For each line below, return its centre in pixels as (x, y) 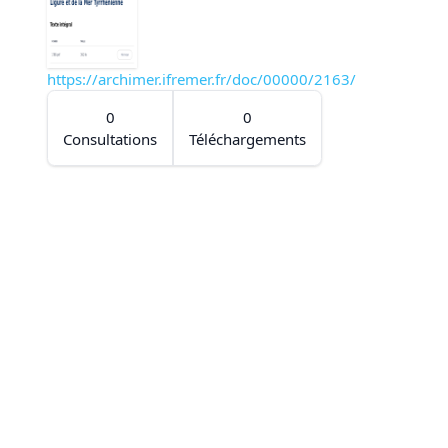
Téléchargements (247, 139)
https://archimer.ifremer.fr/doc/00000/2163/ (201, 79)
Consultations (110, 139)
